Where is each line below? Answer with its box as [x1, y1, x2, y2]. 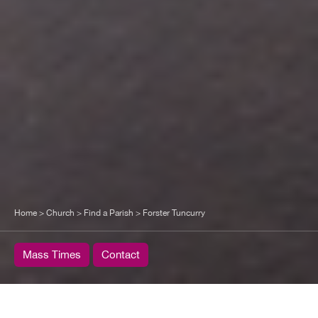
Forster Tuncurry [143, 208, 205, 219]
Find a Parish [84, 208, 133, 219]
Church [46, 208, 75, 219]
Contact [102, 248, 140, 261]
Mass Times [23, 248, 81, 261]
